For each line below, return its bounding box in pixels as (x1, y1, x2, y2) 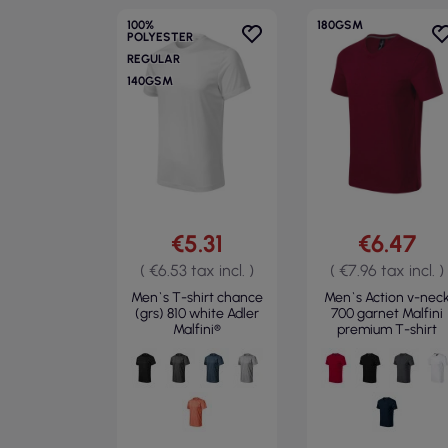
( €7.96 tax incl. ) (330, 261, 444, 280)
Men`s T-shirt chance (131, 289, 263, 306)
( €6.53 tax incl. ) (140, 261, 254, 280)
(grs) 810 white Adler (135, 305, 259, 322)
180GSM (317, 18, 363, 32)
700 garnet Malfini (331, 305, 443, 322)
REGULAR (127, 52, 180, 66)
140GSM (127, 74, 173, 88)
